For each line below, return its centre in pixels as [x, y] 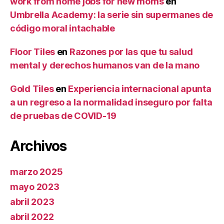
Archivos [38, 146]
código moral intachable [62, 28]
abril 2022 [32, 217]
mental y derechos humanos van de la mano [105, 65]
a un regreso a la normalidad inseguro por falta [111, 102]
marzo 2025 [36, 172]
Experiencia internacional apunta [140, 89]
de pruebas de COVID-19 [63, 116]
